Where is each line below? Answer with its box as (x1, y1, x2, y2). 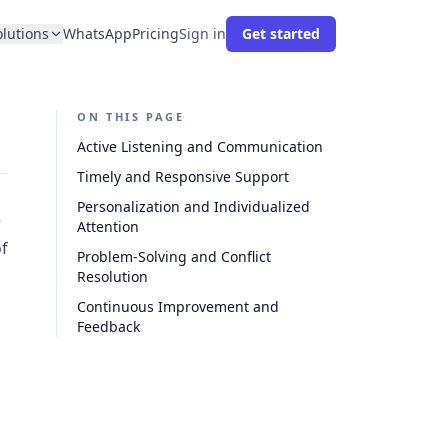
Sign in (179, 24, 226, 43)
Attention (77, 217, 139, 236)
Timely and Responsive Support (77, 167, 289, 186)
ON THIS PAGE (77, 109, 185, 124)
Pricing (132, 24, 179, 43)
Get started (242, 24, 320, 43)
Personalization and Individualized (77, 197, 310, 216)
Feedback (77, 317, 140, 336)
